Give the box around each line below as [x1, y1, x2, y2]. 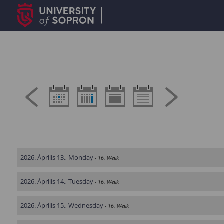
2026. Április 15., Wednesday [20, 201, 103, 210]
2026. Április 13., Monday [20, 153, 93, 162]
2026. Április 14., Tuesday [20, 177, 93, 186]
